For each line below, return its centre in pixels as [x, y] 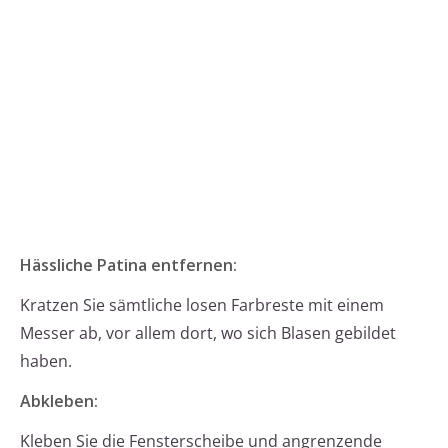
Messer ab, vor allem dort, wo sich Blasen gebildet [208, 333]
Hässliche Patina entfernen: [128, 265]
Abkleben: [59, 401]
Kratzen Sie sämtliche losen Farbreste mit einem [202, 305]
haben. [46, 361]
